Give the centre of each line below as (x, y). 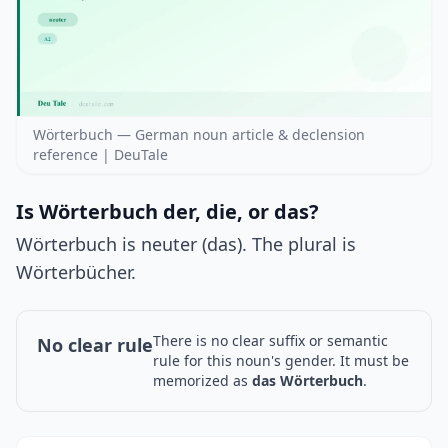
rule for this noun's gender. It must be (281, 361)
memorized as (202, 381)
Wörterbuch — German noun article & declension (199, 135)
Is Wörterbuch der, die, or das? (167, 212)
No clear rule (95, 345)
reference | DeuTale (100, 155)
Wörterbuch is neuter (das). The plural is (186, 244)
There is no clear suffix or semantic (270, 341)
